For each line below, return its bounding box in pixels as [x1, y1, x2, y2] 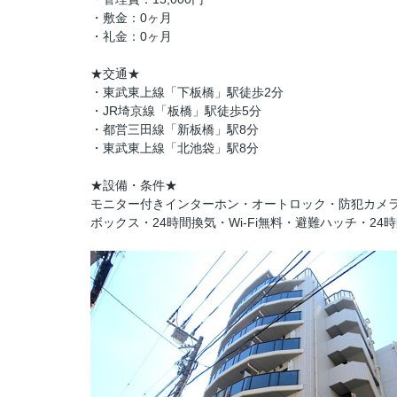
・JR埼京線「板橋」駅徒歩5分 [90, 104, 261, 118]
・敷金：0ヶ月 [90, 11, 172, 25]
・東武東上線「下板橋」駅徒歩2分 [90, 85, 284, 99]
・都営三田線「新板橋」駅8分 [90, 122, 259, 136]
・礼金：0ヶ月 [90, 29, 172, 43]
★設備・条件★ [90, 178, 177, 192]
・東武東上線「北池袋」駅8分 [90, 141, 259, 155]
